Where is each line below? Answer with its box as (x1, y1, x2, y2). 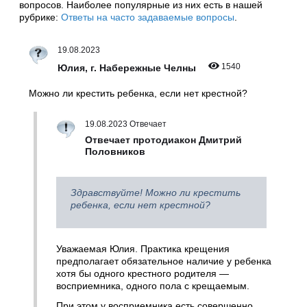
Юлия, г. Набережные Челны (58, 62, 199, 74)
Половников (85, 145, 148, 157)
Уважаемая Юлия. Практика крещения (56, 243, 230, 255)
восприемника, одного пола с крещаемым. (56, 280, 249, 292)
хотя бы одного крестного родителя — (56, 268, 229, 280)
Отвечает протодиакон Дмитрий (85, 134, 242, 145)
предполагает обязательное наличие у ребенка (56, 256, 271, 267)
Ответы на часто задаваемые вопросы (61, 12, 234, 23)
